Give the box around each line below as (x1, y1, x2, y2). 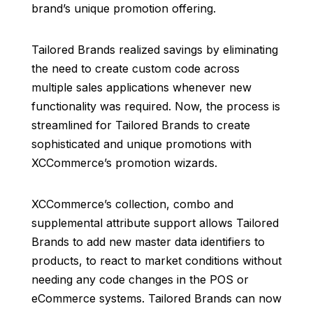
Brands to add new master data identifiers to (31, 235, 265, 249)
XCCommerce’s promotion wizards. (31, 156, 217, 170)
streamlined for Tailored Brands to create (31, 118, 250, 133)
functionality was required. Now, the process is (31, 99, 280, 114)
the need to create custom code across (31, 61, 240, 76)
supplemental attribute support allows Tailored (31, 216, 279, 231)
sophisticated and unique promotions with (31, 137, 252, 152)
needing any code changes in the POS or (31, 272, 249, 287)
